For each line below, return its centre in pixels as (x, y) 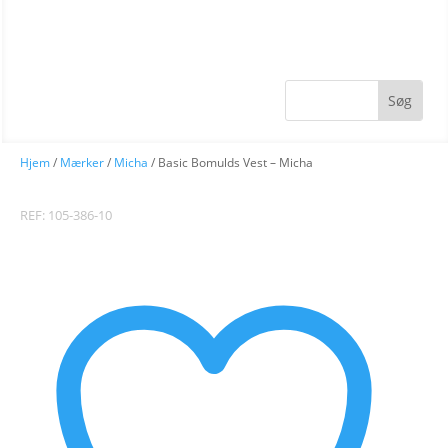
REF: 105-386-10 (66, 215)
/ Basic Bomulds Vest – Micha (230, 162)
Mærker (82, 162)
